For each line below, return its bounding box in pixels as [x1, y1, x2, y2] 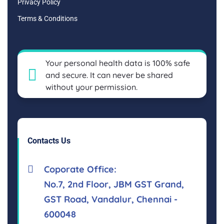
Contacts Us [27, 135, 70, 145]
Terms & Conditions [17, 14, 77, 22]
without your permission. [45, 81, 138, 92]
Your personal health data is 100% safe [45, 57, 190, 68]
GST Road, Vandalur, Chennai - [44, 193, 177, 205]
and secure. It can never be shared [45, 69, 173, 80]
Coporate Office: [44, 163, 116, 175]
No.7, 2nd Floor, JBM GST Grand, [44, 178, 184, 190]
